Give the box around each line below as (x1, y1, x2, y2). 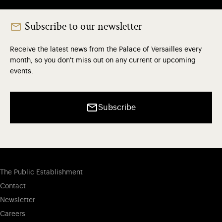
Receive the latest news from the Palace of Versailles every (10, 46, 202, 54)
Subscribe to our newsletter (25, 19, 142, 34)
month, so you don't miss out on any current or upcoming (10, 57, 196, 64)
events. (10, 68, 33, 75)
